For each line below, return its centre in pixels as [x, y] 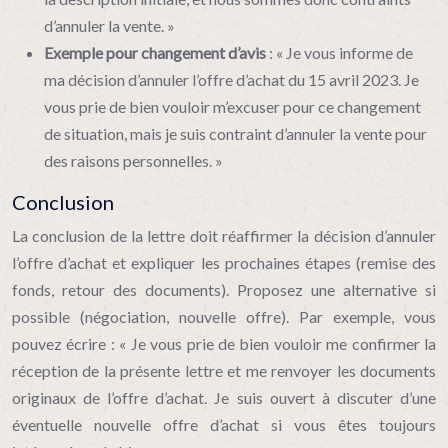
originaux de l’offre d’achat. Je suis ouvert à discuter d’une [224, 397]
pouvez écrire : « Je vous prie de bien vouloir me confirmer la [224, 343]
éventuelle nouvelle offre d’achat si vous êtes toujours [224, 424]
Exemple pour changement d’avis [156, 52]
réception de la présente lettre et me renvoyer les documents [224, 370]
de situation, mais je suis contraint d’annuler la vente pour [235, 133]
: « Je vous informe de [341, 52]
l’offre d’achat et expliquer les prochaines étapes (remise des [224, 262]
